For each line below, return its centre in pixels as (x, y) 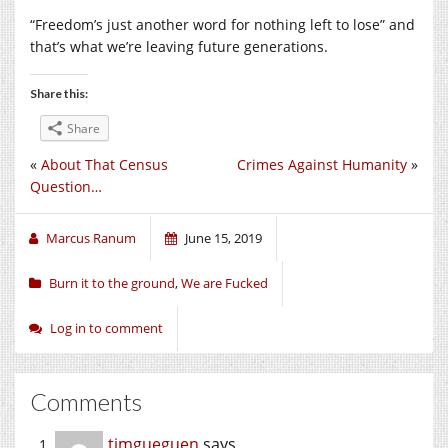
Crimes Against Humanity (322, 164)
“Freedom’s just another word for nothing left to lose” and (222, 25)
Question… (66, 186)
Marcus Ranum (91, 237)
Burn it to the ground (112, 282)
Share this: (59, 94)
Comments (86, 401)
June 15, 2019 (223, 237)
